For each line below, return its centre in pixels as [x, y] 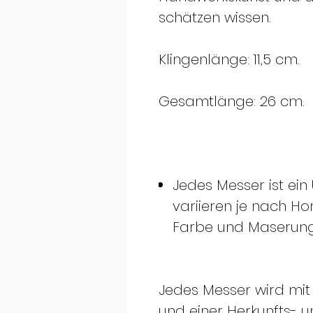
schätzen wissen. [215, 18]
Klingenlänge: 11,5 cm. [229, 60]
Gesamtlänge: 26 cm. [232, 102]
